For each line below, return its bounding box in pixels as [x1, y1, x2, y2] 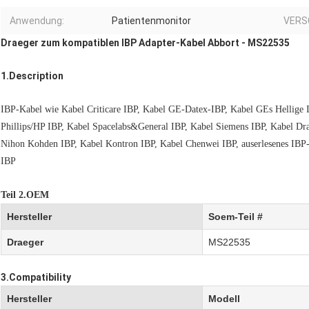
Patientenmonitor [112, 15, 191, 27]
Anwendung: [10, 15, 64, 27]
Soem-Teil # [208, 211, 263, 223]
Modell [208, 293, 240, 305]
